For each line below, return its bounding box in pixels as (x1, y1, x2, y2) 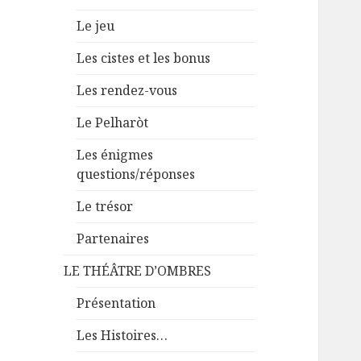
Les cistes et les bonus (77, 49, 211, 68)
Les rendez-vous (77, 81, 178, 100)
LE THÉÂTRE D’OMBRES (64, 262, 212, 280)
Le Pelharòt (77, 114, 149, 132)
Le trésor (77, 197, 134, 216)
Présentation (77, 294, 156, 313)
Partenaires (77, 230, 150, 248)
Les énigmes (77, 146, 154, 164)
